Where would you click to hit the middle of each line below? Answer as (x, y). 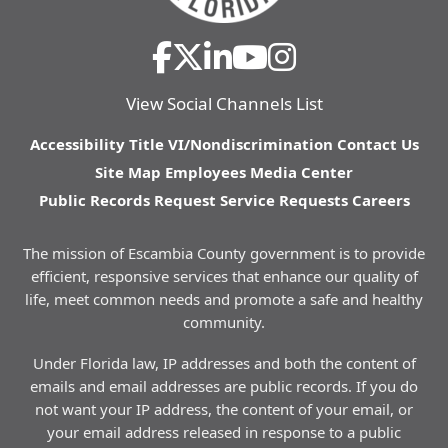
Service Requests (283, 200)
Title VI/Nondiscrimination (230, 144)
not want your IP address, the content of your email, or (224, 409)
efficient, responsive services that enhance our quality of (224, 276)
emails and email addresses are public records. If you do (224, 386)
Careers (380, 200)
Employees (205, 172)
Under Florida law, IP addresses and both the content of (224, 363)
